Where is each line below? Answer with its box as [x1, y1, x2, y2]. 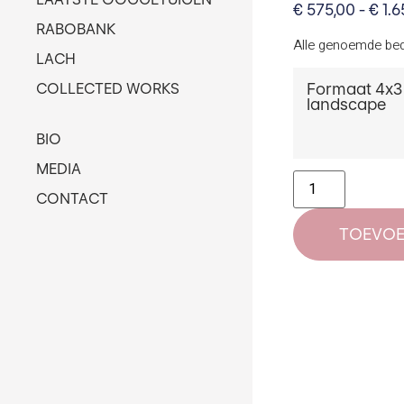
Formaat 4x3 [307, 78, 402, 98]
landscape [307, 94, 386, 114]
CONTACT [36, 189, 108, 207]
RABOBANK [36, 20, 115, 38]
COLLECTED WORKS [36, 79, 179, 97]
